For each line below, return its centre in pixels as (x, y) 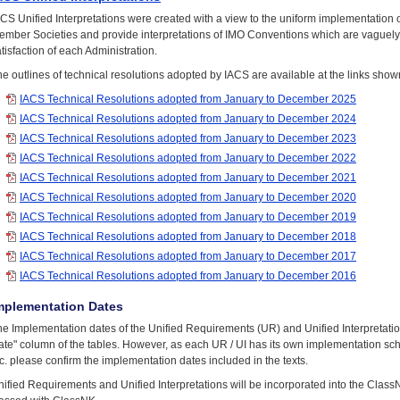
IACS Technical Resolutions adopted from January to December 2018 (188, 237)
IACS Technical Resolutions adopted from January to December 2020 (188, 197)
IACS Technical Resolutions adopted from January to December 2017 (188, 256)
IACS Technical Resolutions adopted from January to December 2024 (188, 119)
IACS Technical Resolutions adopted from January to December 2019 (188, 217)
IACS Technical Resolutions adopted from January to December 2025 (188, 99)
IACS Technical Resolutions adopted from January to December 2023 (188, 138)
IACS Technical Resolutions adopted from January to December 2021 (188, 178)
